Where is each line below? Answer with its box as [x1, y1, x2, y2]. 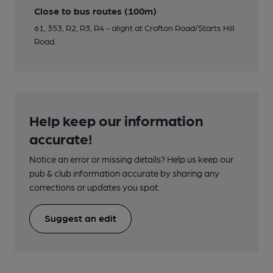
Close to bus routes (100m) [34, 5, 157, 17]
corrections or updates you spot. [29, 182, 160, 193]
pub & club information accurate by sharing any [29, 168, 219, 179]
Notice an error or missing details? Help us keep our [29, 154, 233, 165]
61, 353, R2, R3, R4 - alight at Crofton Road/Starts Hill [34, 23, 235, 33]
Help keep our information [29, 111, 203, 129]
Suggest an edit [44, 212, 116, 224]
